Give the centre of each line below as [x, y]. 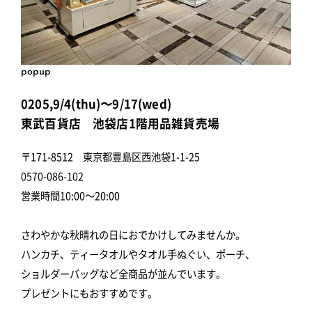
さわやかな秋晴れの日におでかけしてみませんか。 [133, 235]
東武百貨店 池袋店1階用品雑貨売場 [120, 124]
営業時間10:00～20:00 [70, 196]
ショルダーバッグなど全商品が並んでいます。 [123, 274]
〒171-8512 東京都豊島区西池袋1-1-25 [110, 157]
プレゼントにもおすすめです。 [89, 293]
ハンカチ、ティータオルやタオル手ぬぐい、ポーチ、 [138, 254]
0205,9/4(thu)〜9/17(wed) [96, 104]
